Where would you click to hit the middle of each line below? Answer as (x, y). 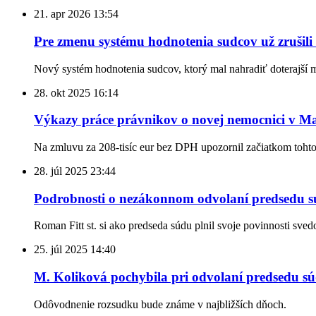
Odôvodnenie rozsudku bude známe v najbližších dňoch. (160, 304)
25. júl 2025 (61, 250)
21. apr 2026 (62, 14)
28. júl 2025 (61, 171)
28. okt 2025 (62, 92)
